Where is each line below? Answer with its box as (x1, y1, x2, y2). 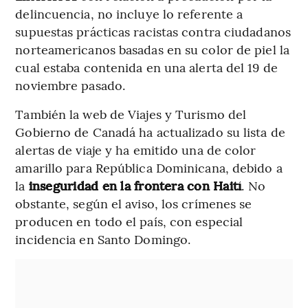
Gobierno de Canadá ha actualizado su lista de (15, 122, 285, 140)
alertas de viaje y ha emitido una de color (15, 140, 256, 158)
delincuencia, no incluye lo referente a (15, 4, 243, 22)
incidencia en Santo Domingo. (15, 230, 191, 247)
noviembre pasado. (15, 76, 126, 93)
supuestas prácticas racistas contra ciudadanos (15, 22, 291, 40)
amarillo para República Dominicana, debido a (15, 158, 283, 176)
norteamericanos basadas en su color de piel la (15, 40, 289, 58)
